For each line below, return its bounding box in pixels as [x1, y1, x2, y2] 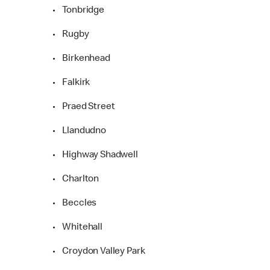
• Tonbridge [52, 5, 104, 16]
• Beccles [52, 198, 97, 209]
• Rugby [52, 30, 89, 40]
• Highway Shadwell [52, 150, 138, 160]
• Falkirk [52, 78, 90, 88]
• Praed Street [52, 102, 115, 112]
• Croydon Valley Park [52, 246, 145, 257]
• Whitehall [52, 222, 102, 233]
